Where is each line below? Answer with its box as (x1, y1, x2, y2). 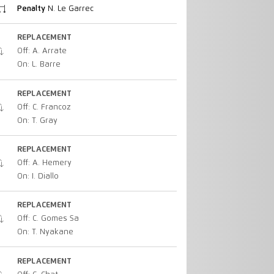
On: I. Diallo (17, 172, 59, 180)
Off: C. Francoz (17, 103, 71, 111)
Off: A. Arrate (17, 47, 67, 56)
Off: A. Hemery (17, 158, 72, 167)
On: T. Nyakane (17, 228, 73, 237)
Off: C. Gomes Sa (17, 215, 79, 223)
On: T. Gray (17, 116, 57, 125)
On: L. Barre (17, 61, 61, 69)
